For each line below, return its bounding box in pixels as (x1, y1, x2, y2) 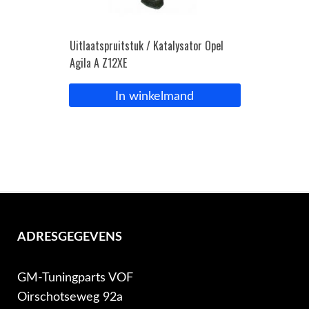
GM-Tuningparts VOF (17, 272, 133, 284)
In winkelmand (115, 90, 194, 102)
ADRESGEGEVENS (17, 230, 122, 243)
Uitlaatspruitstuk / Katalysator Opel (69, 37, 223, 54)
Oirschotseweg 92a (17, 291, 123, 303)
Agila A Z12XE (69, 54, 127, 71)
